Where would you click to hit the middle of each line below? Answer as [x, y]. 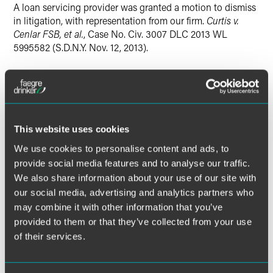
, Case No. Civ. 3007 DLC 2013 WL [155, 34]
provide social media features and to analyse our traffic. [132, 163]
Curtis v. [223, 20]
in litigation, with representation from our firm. [110, 20]
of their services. [50, 236]
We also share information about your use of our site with [135, 177]
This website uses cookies [72, 129]
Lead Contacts [56, 104]
